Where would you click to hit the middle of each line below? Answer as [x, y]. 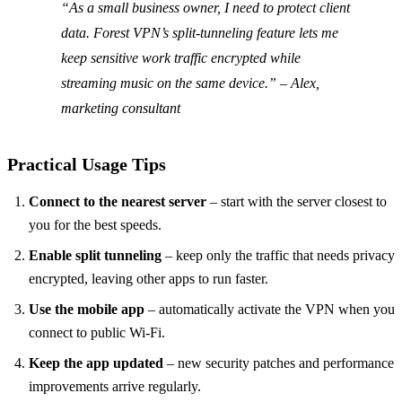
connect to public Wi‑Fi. [97, 333]
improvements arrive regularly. [115, 387]
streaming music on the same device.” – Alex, [190, 83]
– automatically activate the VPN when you [270, 310]
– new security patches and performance [279, 363]
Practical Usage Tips [87, 165]
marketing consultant [121, 109]
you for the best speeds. [95, 225]
